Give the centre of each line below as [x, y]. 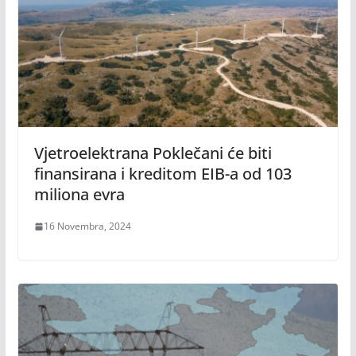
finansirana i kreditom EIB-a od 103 [163, 174]
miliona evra [79, 195]
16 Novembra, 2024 [87, 226]
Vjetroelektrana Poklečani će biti [153, 153]
